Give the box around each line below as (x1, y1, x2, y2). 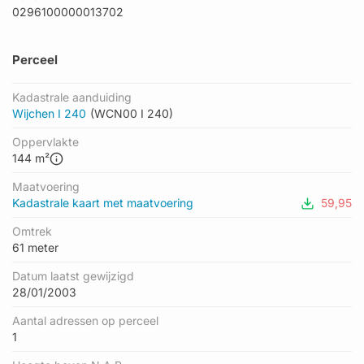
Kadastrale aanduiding (12, 90, 132, 104)
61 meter (12, 240, 58, 254)
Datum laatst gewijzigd (12, 269, 134, 283)
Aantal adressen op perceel (12, 314, 158, 327)
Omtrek (12, 224, 52, 238)
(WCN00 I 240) (90, 106, 173, 120)
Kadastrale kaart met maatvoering (12, 196, 193, 210)
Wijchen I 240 (12, 106, 86, 120)
